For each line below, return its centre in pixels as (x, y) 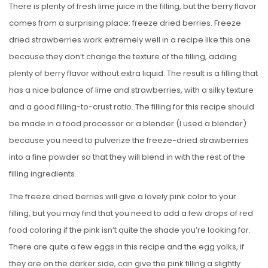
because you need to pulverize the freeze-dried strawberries (129, 141)
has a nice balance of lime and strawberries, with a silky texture (131, 90)
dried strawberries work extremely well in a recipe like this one (130, 40)
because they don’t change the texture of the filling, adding (123, 57)
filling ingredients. (43, 174)
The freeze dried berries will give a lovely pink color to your (123, 197)
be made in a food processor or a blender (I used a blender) (128, 124)
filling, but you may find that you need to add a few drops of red (131, 214)
